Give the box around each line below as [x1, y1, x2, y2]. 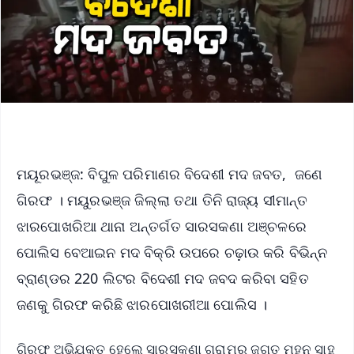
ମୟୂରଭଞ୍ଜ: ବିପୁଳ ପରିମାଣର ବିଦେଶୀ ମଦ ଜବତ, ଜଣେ [17, 164, 322, 183]
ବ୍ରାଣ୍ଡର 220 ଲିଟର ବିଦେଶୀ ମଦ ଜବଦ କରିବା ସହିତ [17, 268, 309, 288]
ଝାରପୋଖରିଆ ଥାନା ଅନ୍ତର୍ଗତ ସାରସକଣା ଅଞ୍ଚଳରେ [17, 216, 307, 235]
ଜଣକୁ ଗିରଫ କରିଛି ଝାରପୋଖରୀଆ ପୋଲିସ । [17, 294, 268, 314]
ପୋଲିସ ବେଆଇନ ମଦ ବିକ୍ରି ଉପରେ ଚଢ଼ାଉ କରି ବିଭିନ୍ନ [17, 242, 328, 262]
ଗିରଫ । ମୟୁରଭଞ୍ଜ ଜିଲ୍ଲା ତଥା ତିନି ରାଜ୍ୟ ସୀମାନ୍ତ [17, 190, 308, 209]
